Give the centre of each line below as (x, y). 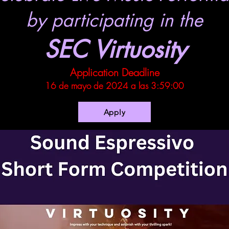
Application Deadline (114, 72)
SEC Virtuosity (115, 49)
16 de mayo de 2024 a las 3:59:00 (114, 86)
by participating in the (114, 20)
